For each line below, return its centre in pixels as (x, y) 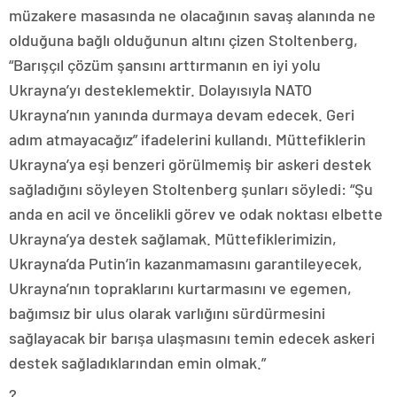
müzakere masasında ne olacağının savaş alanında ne (192, 15)
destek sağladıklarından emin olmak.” (137, 362)
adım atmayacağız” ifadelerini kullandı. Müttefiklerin (187, 139)
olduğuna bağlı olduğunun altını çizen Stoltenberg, (183, 39)
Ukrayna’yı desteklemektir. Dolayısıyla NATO (160, 89)
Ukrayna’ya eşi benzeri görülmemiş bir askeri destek (190, 163)
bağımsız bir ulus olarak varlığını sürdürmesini (167, 312)
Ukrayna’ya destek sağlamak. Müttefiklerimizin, (173, 238)
